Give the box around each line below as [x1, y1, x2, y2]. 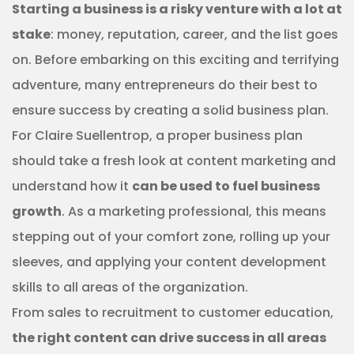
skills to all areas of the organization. [12, 277, 248, 296]
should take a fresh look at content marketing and [12, 151, 336, 170]
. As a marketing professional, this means [62, 201, 326, 220]
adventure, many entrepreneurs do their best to [12, 75, 318, 94]
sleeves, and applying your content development [12, 252, 326, 271]
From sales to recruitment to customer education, [12, 303, 333, 322]
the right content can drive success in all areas [12, 328, 326, 347]
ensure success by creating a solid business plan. [12, 100, 329, 119]
